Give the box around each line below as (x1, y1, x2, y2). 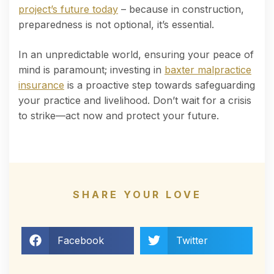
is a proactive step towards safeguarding (64, 78, 255, 91)
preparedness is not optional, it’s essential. (18, 18, 214, 31)
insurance (18, 78, 64, 91)
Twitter (176, 234, 208, 246)
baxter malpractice (165, 63, 251, 76)
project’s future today (18, 2, 118, 15)
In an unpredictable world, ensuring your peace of (18, 48, 254, 61)
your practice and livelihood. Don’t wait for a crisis (18, 94, 251, 106)
